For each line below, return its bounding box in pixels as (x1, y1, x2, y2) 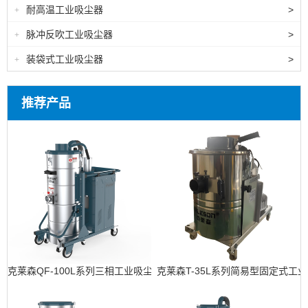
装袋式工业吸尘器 (26, 54, 103, 65)
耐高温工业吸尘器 (26, 4, 103, 16)
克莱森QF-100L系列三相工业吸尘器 (8, 265, 162, 277)
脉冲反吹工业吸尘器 (26, 29, 113, 41)
